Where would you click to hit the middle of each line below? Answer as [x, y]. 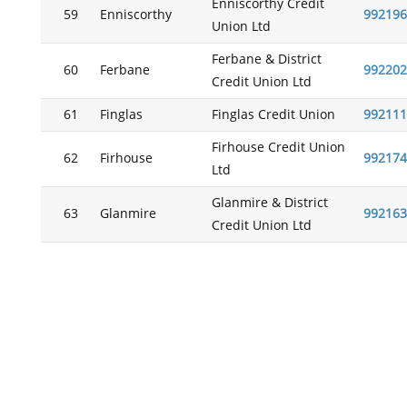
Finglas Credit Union [273, 115]
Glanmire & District [269, 203]
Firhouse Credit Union [278, 148]
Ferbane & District [266, 60]
